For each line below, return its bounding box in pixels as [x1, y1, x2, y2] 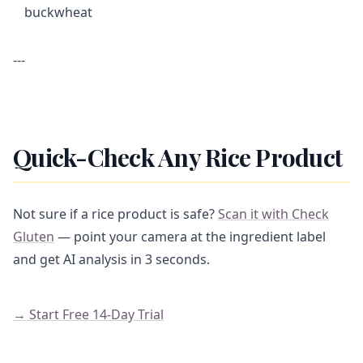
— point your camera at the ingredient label [54, 228, 326, 246]
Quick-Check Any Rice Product [13, 141, 342, 173]
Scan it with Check [218, 205, 329, 223]
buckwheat [24, 3, 92, 21]
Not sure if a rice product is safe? [13, 205, 218, 223]
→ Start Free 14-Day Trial [13, 305, 164, 323]
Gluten [13, 228, 54, 246]
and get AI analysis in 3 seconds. [13, 250, 210, 268]
